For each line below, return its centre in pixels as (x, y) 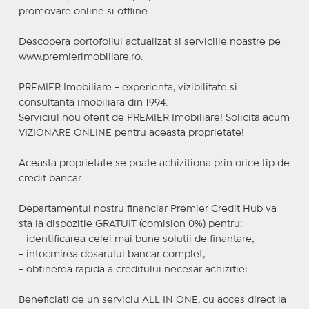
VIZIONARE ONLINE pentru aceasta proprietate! (131, 133)
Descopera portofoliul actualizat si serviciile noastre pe (149, 42)
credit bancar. (50, 178)
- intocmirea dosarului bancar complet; (112, 254)
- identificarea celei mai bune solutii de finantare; (136, 239)
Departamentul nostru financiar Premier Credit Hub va (147, 209)
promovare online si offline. (84, 11)
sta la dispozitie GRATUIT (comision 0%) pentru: (130, 224)
